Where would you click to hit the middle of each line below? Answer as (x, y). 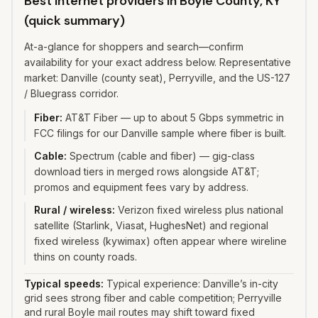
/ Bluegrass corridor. (71, 93)
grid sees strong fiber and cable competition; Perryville (153, 298)
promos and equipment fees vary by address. (141, 187)
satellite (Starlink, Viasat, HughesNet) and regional (151, 225)
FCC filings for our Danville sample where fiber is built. (160, 133)
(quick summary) (75, 21)
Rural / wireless (73, 210)
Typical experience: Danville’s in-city (192, 284)
